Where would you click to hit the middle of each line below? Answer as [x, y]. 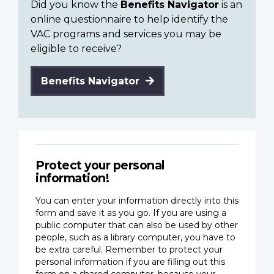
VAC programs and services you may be [126, 34]
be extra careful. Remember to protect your [129, 250]
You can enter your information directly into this [137, 201]
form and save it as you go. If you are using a [131, 213]
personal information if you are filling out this [130, 262]
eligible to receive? [76, 49]
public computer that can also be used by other [137, 225]
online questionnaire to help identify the [129, 20]
